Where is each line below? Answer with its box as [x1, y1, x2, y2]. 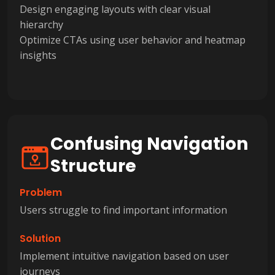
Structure [50, 153, 136, 178]
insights [20, 48, 56, 62]
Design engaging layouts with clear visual [20, 2, 211, 16]
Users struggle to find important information [20, 203, 227, 217]
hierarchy [20, 17, 63, 31]
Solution [20, 231, 61, 246]
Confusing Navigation [50, 131, 248, 156]
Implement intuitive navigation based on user [20, 249, 229, 263]
